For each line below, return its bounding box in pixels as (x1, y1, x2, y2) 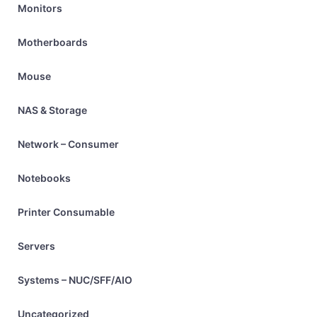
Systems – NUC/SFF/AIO (18, 274, 132, 286)
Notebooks (18, 172, 71, 184)
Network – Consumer (18, 138, 119, 150)
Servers (18, 240, 55, 252)
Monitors (18, 2, 62, 14)
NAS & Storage (18, 104, 87, 116)
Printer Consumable (18, 206, 115, 218)
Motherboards (18, 36, 88, 48)
